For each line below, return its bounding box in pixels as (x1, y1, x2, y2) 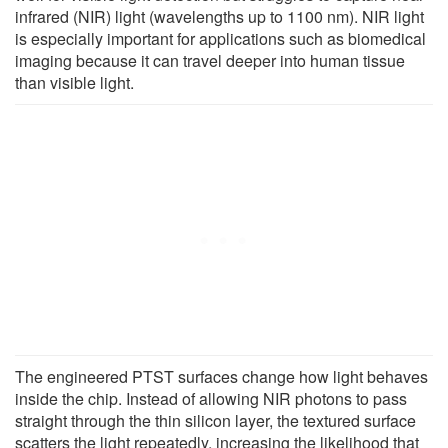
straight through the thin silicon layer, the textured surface (15, 409, 416, 433)
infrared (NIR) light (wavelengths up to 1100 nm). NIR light (15, 5, 424, 29)
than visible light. (15, 71, 134, 95)
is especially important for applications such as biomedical (15, 27, 426, 51)
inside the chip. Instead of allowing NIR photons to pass (15, 387, 407, 411)
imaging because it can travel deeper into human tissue (15, 49, 405, 73)
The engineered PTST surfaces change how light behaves (15, 365, 428, 389)
